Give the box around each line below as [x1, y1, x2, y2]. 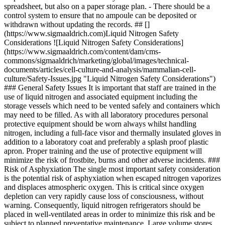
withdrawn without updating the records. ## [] [4, 20, 150, 29]
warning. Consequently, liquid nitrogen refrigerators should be [4, 201, 200, 209]
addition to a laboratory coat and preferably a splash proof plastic [4, 138, 208, 146]
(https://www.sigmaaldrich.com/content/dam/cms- [4, 47, 161, 56]
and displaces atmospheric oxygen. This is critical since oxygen [4, 183, 204, 191]
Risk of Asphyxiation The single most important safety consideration [4, 165, 220, 173]
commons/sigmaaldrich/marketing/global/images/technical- [4, 56, 189, 65]
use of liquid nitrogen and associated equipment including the [4, 92, 197, 101]
